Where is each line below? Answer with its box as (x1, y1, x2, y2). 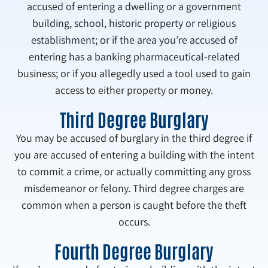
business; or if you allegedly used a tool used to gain (17, 66, 251, 80)
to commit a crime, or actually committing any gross (17, 164, 251, 178)
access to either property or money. (55, 83, 213, 97)
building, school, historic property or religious (32, 16, 236, 30)
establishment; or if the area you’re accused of (31, 32, 237, 47)
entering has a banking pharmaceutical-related (28, 49, 240, 63)
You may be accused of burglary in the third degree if (16, 130, 252, 145)
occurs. (118, 214, 150, 229)
